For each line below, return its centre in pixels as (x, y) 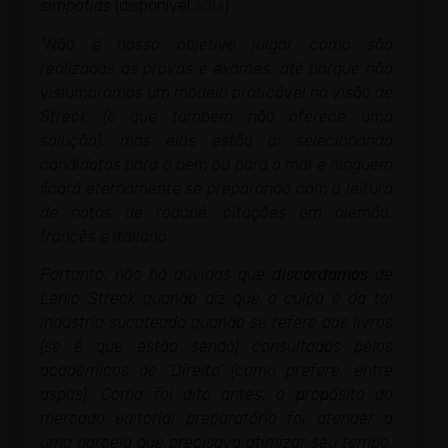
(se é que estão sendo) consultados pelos (216, 347)
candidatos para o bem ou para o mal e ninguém (216, 164)
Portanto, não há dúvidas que (156, 275)
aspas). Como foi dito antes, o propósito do (216, 395)
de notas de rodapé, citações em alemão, (216, 212)
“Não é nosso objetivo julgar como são (216, 44)
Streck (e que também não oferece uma (216, 116)
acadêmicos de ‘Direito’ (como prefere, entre (216, 371)
